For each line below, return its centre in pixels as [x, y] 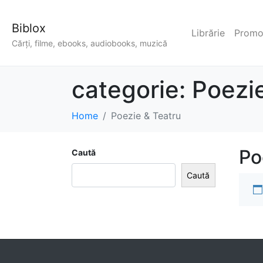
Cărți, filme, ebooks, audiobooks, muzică [90, 43]
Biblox [29, 28]
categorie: [132, 90]
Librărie [208, 33]
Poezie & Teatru [146, 116]
